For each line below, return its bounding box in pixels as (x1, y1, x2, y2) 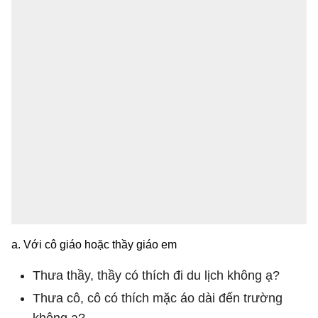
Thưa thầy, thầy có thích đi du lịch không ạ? (33, 268, 280, 283)
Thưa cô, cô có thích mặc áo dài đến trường (33, 290, 283, 305)
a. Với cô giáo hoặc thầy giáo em (11, 238, 177, 251)
